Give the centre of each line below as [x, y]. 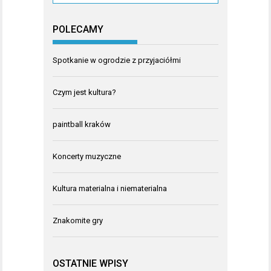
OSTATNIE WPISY [90, 263]
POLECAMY [78, 30]
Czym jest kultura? [84, 93]
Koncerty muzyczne [87, 157]
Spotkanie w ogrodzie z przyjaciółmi [117, 60]
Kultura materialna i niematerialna [110, 189]
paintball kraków [82, 125]
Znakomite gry [78, 221]
